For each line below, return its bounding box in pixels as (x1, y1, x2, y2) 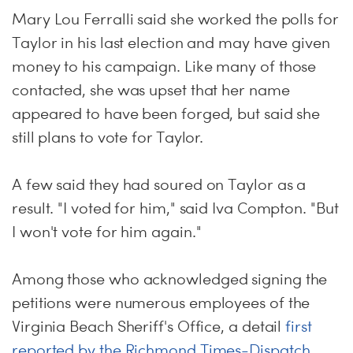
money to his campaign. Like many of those (12, 57, 317, 76)
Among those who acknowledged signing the (12, 269, 328, 288)
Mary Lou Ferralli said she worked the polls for (12, 9, 339, 28)
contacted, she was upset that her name (12, 80, 290, 99)
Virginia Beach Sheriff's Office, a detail (12, 317, 286, 336)
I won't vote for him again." (12, 222, 202, 241)
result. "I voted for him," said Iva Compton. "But (12, 199, 339, 217)
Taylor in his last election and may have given (12, 33, 330, 52)
